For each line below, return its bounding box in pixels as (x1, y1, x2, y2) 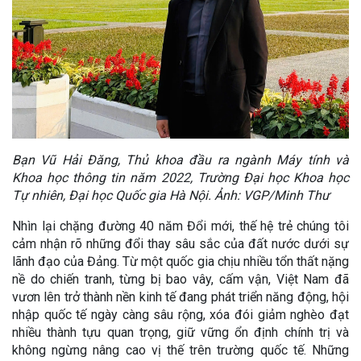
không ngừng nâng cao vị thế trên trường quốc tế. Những (12, 342, 349, 358)
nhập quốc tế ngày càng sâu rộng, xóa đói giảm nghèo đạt (12, 306, 349, 322)
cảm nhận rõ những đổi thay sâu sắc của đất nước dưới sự (12, 235, 349, 251)
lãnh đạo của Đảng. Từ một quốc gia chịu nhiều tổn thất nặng (12, 253, 349, 269)
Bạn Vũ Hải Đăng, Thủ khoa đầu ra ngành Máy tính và (12, 151, 349, 168)
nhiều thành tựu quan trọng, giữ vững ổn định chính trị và (12, 324, 349, 340)
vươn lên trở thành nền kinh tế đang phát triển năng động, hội (12, 288, 349, 305)
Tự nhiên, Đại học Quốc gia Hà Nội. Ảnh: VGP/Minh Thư (12, 187, 330, 203)
